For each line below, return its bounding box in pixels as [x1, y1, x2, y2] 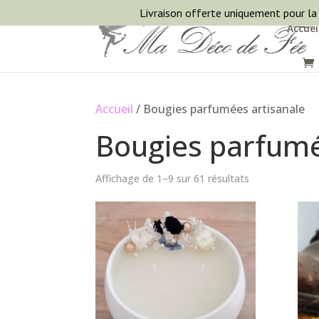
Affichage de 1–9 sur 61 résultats [95, 172, 250, 185]
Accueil [95, 101, 134, 117]
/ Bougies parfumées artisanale [133, 101, 305, 117]
